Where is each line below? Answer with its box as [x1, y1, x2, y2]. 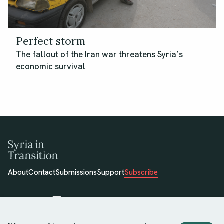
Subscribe [124, 167, 158, 178]
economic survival [16, 61, 85, 72]
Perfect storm [16, 31, 85, 51]
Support [97, 167, 124, 178]
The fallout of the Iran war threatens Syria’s [16, 49, 183, 60]
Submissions [55, 167, 97, 178]
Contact [28, 167, 55, 178]
